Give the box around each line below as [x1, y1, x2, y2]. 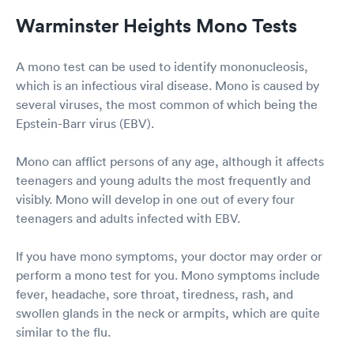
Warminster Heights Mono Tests [16, 13, 297, 37]
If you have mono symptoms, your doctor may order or [16, 247, 322, 264]
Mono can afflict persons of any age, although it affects [16, 153, 324, 169]
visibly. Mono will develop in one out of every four [16, 190, 295, 207]
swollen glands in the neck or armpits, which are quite [16, 304, 320, 321]
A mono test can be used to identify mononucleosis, [16, 58, 308, 74]
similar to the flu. [16, 323, 111, 340]
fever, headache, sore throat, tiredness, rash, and [16, 285, 293, 302]
